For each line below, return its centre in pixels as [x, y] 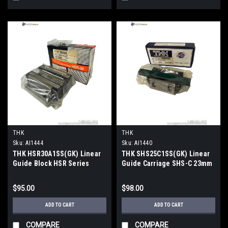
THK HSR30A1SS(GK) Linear [57, 153]
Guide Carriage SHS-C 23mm [167, 163]
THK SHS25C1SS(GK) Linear [166, 153]
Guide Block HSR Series [51, 163]
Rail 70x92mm [143, 173]
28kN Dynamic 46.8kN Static [56, 173]
